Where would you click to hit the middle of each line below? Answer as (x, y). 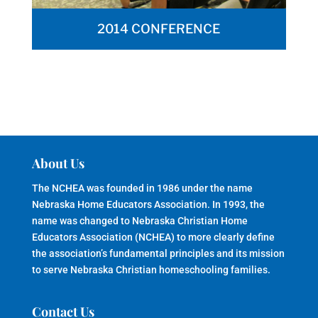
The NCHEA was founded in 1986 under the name (142, 188)
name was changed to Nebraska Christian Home (139, 221)
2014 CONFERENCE (159, 28)
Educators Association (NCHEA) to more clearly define (153, 237)
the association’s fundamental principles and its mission (158, 254)
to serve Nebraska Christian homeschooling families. (151, 270)
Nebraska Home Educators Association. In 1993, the (148, 205)
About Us (58, 164)
